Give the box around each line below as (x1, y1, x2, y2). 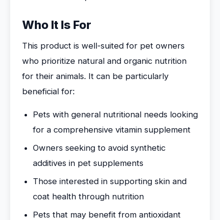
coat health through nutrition (33, 192, 144, 201)
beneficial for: (22, 86, 75, 96)
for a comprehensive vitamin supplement (33, 125, 191, 135)
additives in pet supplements (33, 158, 143, 168)
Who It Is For (22, 18, 91, 32)
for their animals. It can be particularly (22, 71, 168, 81)
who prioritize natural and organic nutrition (22, 56, 187, 66)
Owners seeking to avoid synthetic (33, 143, 165, 153)
